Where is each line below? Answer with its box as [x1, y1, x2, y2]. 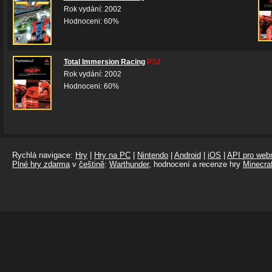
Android [174, 151, 201, 160]
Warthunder [109, 160, 149, 169]
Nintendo [137, 151, 168, 160]
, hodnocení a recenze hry [149, 160, 243, 169]
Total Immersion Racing [63, 58, 145, 66]
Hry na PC [94, 151, 131, 160]
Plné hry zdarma [12, 160, 70, 169]
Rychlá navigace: [12, 151, 75, 160]
